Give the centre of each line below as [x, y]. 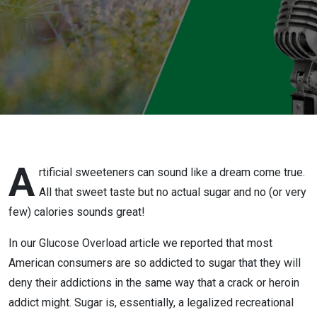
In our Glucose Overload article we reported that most [140, 243]
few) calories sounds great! [77, 212]
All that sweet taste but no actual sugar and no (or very [173, 192]
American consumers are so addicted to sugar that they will [155, 263]
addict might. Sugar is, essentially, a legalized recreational [151, 302]
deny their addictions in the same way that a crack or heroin [154, 283]
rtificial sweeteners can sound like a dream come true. [172, 172]
